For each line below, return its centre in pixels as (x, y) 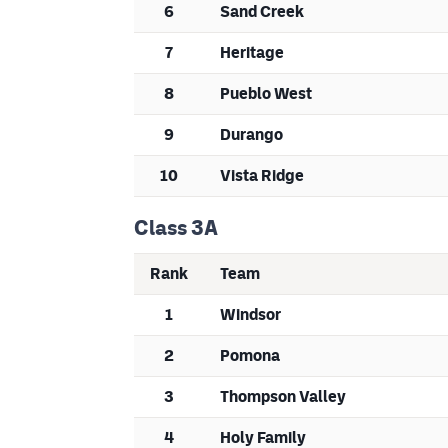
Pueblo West (266, 94)
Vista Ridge (262, 176)
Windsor (250, 315)
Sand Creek (262, 12)
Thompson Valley (283, 397)
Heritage (252, 53)
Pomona (250, 356)
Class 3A (176, 228)
